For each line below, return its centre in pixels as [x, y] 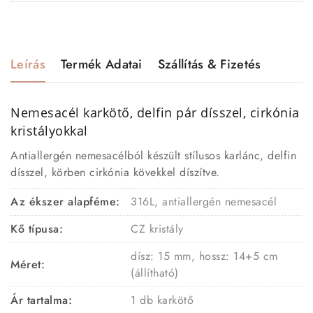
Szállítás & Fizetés [209, 64]
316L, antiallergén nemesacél [204, 201]
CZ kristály [157, 228]
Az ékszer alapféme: [65, 201]
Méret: [28, 264]
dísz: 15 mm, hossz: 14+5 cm [204, 256]
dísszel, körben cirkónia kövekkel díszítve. [115, 172]
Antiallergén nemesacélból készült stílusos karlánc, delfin [153, 155]
